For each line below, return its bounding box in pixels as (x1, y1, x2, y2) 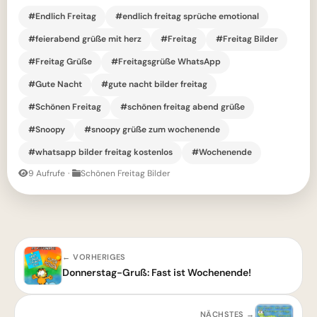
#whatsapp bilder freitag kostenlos (28, 146, 173, 158)
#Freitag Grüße (28, 56, 92, 68)
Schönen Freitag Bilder (81, 167, 170, 179)
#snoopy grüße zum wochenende (83, 124, 220, 136)
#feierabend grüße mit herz (28, 33, 142, 45)
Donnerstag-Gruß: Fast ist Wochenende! (62, 265, 251, 279)
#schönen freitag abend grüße (120, 101, 245, 113)
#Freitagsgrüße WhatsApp (110, 56, 221, 68)
